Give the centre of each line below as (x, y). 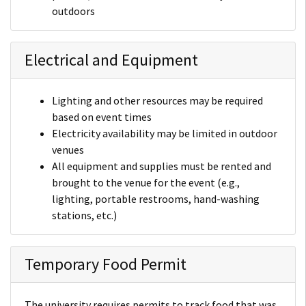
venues (68, 149)
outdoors (73, 11)
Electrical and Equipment (111, 59)
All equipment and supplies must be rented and (162, 166)
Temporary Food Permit (106, 264)
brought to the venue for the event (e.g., (146, 182)
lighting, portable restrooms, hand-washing (156, 198)
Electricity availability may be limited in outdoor (165, 133)
